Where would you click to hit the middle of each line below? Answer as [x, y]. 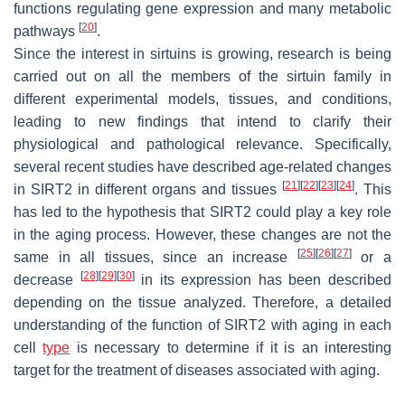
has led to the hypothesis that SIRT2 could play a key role [202, 212]
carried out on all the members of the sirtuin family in [202, 76]
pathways [46, 31]
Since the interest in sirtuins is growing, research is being [202, 53]
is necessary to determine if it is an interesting [231, 347]
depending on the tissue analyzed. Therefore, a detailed [202, 302]
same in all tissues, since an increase [155, 257]
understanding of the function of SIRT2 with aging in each [202, 325]
